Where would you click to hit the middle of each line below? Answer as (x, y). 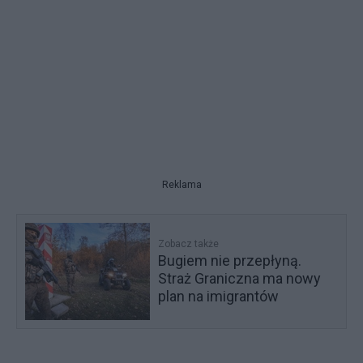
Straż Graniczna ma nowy (240, 278)
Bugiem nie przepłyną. (230, 260)
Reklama (181, 184)
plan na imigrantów (219, 296)
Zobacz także (189, 243)
